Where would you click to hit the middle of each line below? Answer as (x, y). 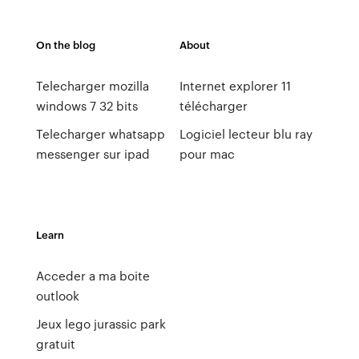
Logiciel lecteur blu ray (246, 134)
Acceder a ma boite (93, 276)
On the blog (65, 44)
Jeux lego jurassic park (101, 324)
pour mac (207, 154)
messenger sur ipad (93, 154)
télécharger (213, 106)
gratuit (55, 344)
